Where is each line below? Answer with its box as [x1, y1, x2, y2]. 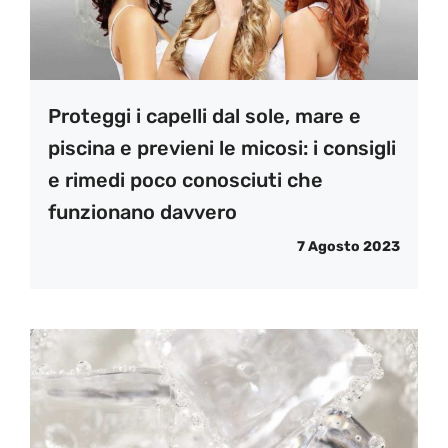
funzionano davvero [48, 199, 237, 224]
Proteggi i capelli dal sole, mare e [48, 103, 361, 128]
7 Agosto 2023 [297, 237, 400, 255]
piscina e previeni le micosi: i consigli [48, 135, 396, 160]
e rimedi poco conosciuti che [48, 167, 323, 192]
